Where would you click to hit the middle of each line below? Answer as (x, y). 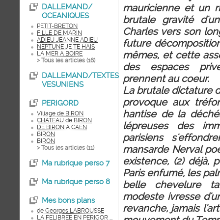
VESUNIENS (63, 84)
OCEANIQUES (65, 16)
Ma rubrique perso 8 (76, 182)
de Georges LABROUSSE (70, 211)
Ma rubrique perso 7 (76, 163)
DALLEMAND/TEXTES (80, 76)
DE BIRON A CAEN (62, 127)
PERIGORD (60, 103)
